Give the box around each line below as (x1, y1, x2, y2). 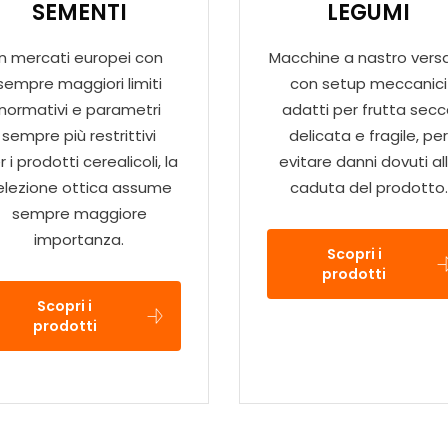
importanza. (34, 229, 125, 251)
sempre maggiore (11, 203, 147, 225)
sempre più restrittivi (2, 125, 157, 147)
